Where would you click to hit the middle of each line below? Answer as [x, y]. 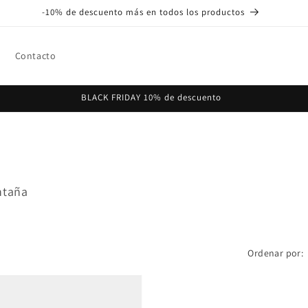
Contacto [35, 56]
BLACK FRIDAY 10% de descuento [151, 97]
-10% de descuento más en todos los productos [143, 12]
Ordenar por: [276, 253]
